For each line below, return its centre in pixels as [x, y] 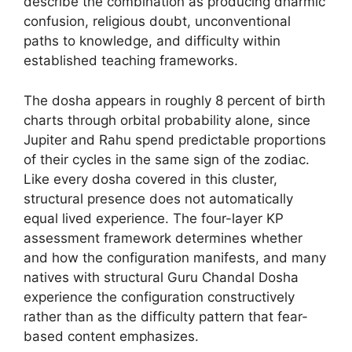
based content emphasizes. [111, 336]
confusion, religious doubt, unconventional [157, 21]
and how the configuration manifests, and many [175, 257]
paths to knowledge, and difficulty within [152, 41]
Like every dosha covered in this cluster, [150, 179]
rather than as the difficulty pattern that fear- [166, 316]
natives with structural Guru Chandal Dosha [161, 277]
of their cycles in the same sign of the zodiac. [167, 159]
